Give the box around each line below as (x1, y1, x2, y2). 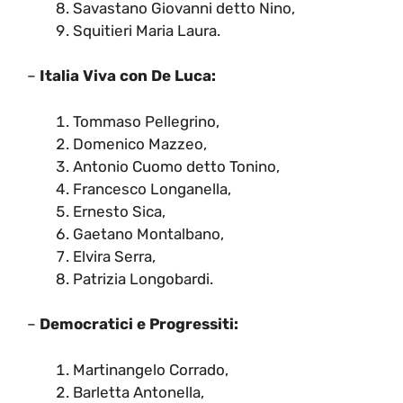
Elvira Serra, (73, 246, 156, 265)
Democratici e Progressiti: (40, 315, 238, 334)
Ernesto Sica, (73, 201, 166, 220)
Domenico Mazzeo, (73, 134, 207, 153)
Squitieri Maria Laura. (73, 21, 220, 40)
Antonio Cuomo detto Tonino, (73, 157, 280, 175)
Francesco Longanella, (73, 179, 231, 198)
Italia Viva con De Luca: (40, 67, 216, 85)
